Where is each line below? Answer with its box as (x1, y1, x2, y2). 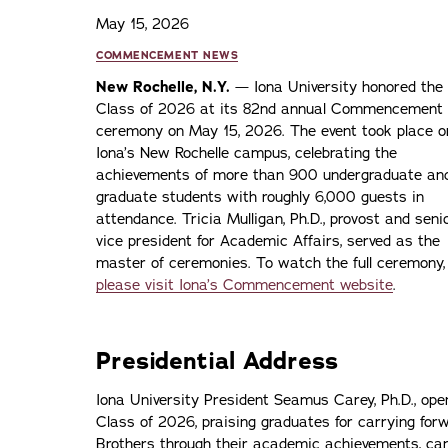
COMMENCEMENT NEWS (96, 48, 239, 63)
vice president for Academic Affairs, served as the (96, 231, 440, 251)
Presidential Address (96, 344, 338, 377)
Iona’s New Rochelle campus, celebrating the (96, 143, 397, 163)
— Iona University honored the (230, 77, 443, 97)
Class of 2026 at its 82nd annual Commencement (96, 99, 443, 119)
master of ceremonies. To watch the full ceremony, (96, 253, 445, 273)
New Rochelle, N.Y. (96, 77, 230, 97)
